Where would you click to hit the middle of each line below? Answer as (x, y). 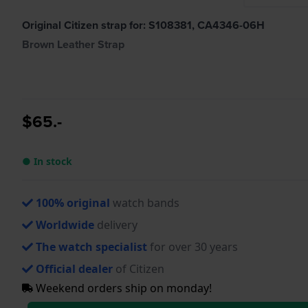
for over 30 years (192, 246)
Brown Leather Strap (73, 44)
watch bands (145, 202)
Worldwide (65, 224)
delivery (116, 224)
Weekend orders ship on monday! (122, 288)
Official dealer (74, 268)
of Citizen (139, 268)
